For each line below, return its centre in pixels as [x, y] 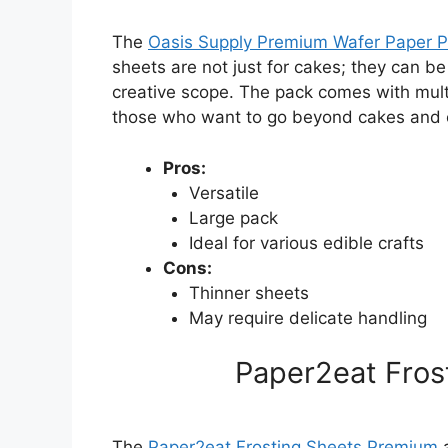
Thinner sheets [248, 292]
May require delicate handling [307, 317]
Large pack [233, 217]
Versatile [223, 192]
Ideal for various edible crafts [306, 242]
